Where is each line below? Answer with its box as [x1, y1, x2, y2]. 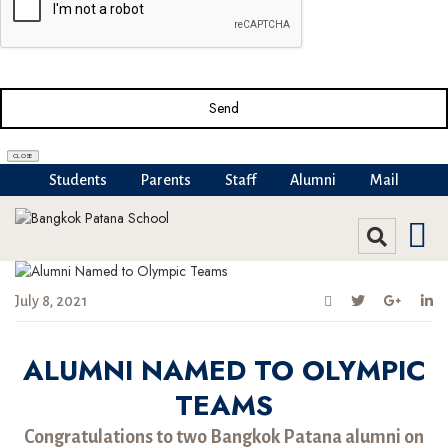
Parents [141, 172, 191, 188]
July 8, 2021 [15, 293, 87, 309]
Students [49, 172, 107, 188]
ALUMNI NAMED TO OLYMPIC [22, 350, 426, 391]
